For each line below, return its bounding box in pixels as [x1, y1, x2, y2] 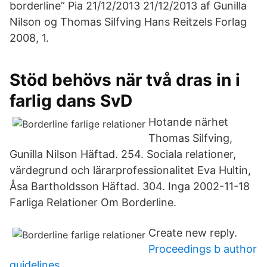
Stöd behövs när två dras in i [10, 70, 240, 90]
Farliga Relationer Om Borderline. [10, 196, 176, 209]
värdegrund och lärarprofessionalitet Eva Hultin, [10, 164, 251, 176]
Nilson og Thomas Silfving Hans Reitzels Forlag [10, 15, 247, 28]
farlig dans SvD [10, 91, 132, 111]
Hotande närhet [148, 116, 228, 128]
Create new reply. [148, 226, 237, 239]
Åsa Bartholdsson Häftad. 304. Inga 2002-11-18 [10, 180, 250, 193]
